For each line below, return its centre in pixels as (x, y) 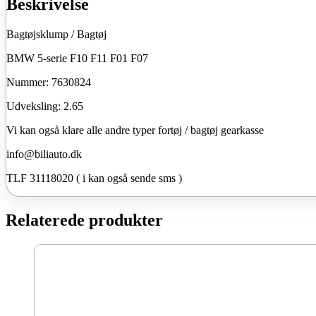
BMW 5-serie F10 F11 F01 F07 (77, 59)
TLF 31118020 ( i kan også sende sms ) (94, 178)
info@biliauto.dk (44, 154)
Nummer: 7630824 (49, 83)
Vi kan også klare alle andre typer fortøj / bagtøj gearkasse (135, 130)
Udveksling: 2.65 (45, 107)
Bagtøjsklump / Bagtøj (56, 35)
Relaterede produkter (84, 220)
